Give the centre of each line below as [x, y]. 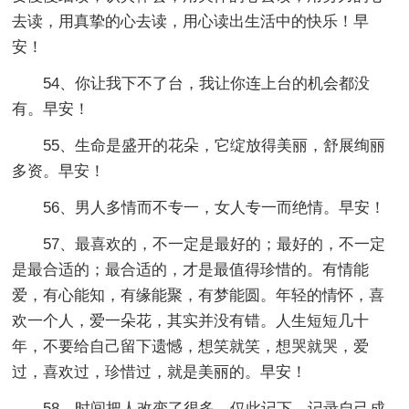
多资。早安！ [59, 171]
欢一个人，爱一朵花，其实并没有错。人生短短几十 [191, 320]
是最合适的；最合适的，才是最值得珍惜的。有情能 [191, 269]
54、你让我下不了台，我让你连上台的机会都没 [207, 83]
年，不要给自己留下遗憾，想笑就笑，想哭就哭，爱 [191, 346]
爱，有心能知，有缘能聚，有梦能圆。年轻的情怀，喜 [199, 295]
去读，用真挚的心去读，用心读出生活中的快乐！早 [191, 21]
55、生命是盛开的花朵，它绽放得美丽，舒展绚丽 [215, 145]
